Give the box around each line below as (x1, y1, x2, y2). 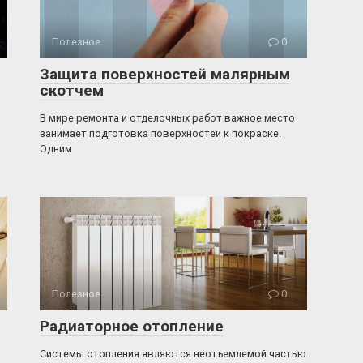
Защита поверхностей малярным (40, 65, 290, 83)
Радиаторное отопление (40, 317, 224, 335)
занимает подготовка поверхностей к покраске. (40, 127, 281, 139)
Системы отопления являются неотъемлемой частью (40, 348, 306, 360)
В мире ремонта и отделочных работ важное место (40, 112, 295, 124)
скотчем (40, 81, 104, 100)
